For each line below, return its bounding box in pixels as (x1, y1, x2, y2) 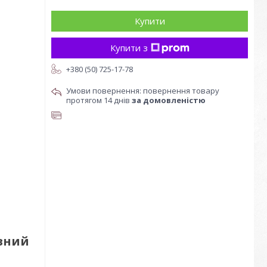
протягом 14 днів (66, 95, 132, 105)
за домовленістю (132, 95, 206, 105)
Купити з (110, 42, 148, 54)
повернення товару (143, 85, 219, 96)
